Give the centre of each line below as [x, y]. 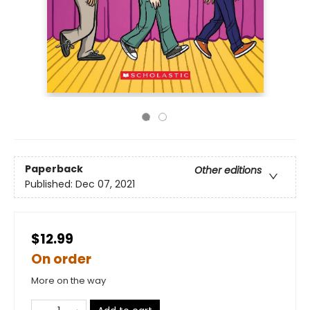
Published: [50, 184]
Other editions [228, 171]
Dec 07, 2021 [105, 184]
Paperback [54, 169]
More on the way [69, 281]
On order [61, 259]
